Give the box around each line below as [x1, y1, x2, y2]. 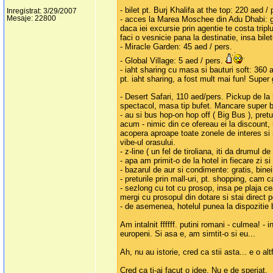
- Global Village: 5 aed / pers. [120, 56, 226, 66]
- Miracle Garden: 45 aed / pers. [120, 42, 233, 52]
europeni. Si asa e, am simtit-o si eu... [120, 229, 256, 239]
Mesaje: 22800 [7, 15, 57, 23]
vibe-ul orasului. [120, 138, 176, 147]
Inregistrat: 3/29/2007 [7, 7, 77, 15]
